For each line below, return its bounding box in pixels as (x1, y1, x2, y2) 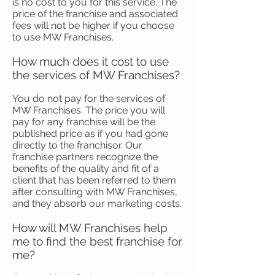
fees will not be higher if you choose (12, 20, 174, 31)
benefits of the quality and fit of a (12, 163, 159, 174)
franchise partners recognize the (12, 151, 158, 163)
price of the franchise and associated (12, 8, 178, 20)
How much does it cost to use (12, 55, 169, 68)
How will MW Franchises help (12, 221, 168, 234)
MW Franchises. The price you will (12, 104, 165, 116)
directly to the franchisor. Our (12, 139, 142, 151)
